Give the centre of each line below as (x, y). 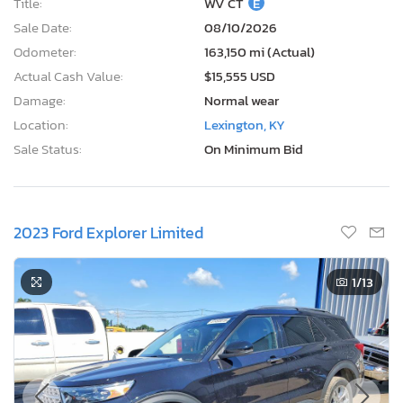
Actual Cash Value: (68, 76)
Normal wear (242, 100)
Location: (41, 124)
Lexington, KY (245, 124)
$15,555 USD (240, 76)
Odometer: (45, 51)
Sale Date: (43, 27)
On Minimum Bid (254, 148)
